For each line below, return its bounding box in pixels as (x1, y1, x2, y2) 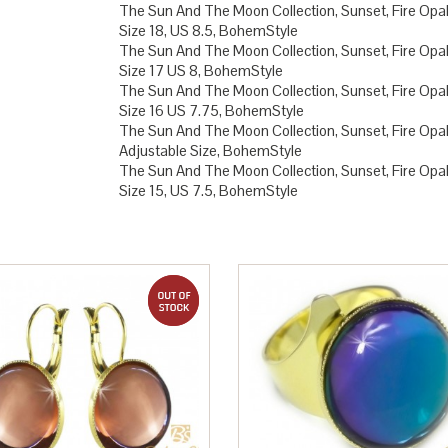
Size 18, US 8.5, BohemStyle (118, 21, 298, 40)
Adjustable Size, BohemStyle (118, 141, 302, 160)
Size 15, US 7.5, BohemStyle (118, 181, 298, 200)
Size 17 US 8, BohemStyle (118, 61, 283, 80)
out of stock (199, 283, 273, 302)
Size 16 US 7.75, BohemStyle (118, 101, 304, 120)
